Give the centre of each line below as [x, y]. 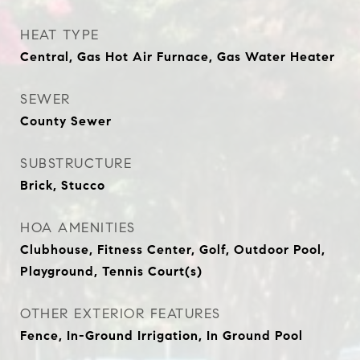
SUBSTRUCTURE [76, 164]
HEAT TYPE [60, 35]
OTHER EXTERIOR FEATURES [121, 314]
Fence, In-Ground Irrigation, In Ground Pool [162, 335]
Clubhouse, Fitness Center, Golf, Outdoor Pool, [173, 250]
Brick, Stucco [63, 185]
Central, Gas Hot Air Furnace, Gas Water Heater [178, 57]
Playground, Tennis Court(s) [111, 271]
